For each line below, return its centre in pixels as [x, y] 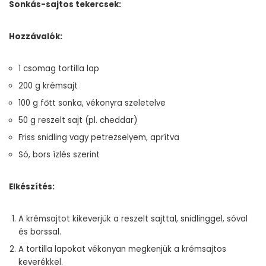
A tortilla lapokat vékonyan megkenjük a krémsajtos [122, 249]
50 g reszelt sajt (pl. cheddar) [78, 120]
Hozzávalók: [36, 37]
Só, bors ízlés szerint [59, 155]
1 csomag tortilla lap [59, 69]
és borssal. [40, 232]
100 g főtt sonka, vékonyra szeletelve [92, 103]
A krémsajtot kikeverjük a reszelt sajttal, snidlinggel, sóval [133, 219]
